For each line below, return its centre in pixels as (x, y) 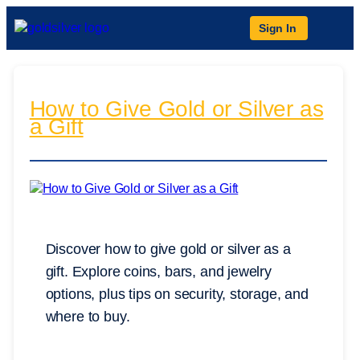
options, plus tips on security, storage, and (177, 295)
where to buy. (88, 317)
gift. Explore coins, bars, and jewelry (158, 272)
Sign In (278, 28)
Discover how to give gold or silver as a (168, 250)
